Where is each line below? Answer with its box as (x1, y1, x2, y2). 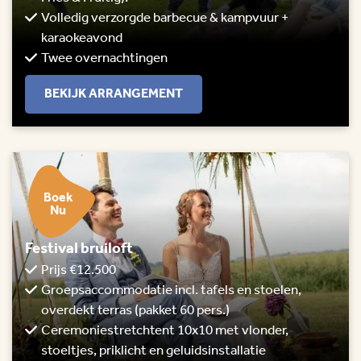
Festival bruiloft (25, 234, 133, 264)
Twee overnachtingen (41, 45, 168, 73)
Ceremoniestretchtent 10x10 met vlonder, (41, 317, 288, 345)
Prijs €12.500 (41, 257, 116, 284)
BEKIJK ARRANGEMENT (44, 81, 183, 107)
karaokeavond (41, 25, 122, 52)
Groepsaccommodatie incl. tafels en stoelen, (41, 277, 301, 305)
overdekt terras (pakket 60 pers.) (41, 297, 230, 325)
